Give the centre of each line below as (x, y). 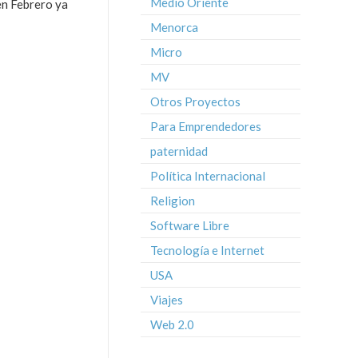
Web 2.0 (172, 324)
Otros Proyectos (195, 101)
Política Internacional (208, 176)
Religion (173, 201)
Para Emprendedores (206, 126)
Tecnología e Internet (207, 250)
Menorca (174, 27)
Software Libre (190, 225)
